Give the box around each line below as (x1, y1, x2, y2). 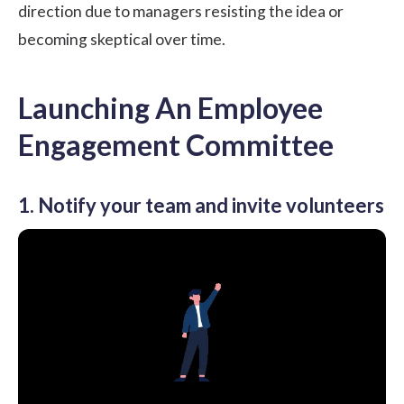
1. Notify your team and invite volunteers (18, 192, 384, 217)
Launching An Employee (18, 89, 323, 125)
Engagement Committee (18, 126, 334, 162)
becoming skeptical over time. (18, 29, 225, 49)
